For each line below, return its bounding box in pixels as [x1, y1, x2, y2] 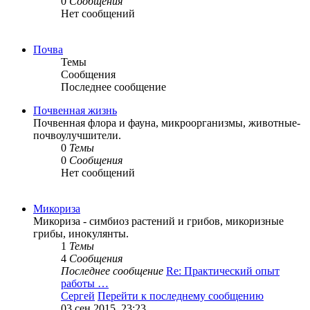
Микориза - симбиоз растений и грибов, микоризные [33, 215, 284, 228]
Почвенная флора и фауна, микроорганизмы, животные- [33, 117, 300, 129]
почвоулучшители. [33, 129, 121, 142]
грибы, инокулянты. [33, 228, 129, 240]
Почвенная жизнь [33, 104, 117, 117]
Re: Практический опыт [166, 265, 280, 277]
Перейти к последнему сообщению [98, 290, 264, 302]
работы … [61, 277, 109, 290]
